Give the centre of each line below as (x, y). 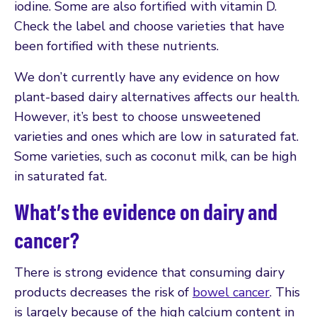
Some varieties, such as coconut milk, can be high (155, 156)
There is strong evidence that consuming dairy (149, 272)
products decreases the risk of (103, 292)
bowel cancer (231, 292)
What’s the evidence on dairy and (146, 211)
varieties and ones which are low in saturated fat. (156, 136)
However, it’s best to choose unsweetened (138, 116)
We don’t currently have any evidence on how (147, 77)
